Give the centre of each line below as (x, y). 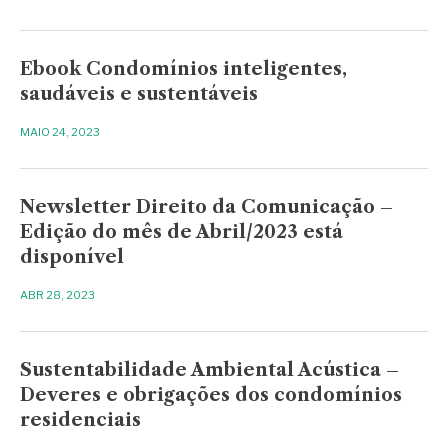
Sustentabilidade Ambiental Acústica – (210, 369)
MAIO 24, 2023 (60, 131)
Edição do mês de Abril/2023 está (182, 231)
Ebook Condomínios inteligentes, (184, 68)
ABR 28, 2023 (58, 294)
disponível (72, 256)
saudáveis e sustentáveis (139, 93)
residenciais (81, 419)
